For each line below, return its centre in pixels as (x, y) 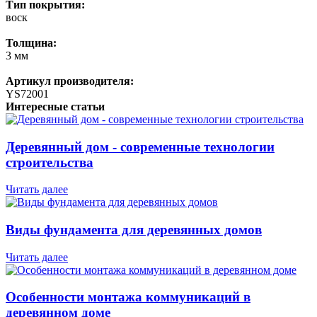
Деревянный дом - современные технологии (140, 146)
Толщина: (31, 42)
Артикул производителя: (70, 81)
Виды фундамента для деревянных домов (134, 230)
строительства (50, 162)
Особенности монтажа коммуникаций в (128, 297)
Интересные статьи (55, 106)
